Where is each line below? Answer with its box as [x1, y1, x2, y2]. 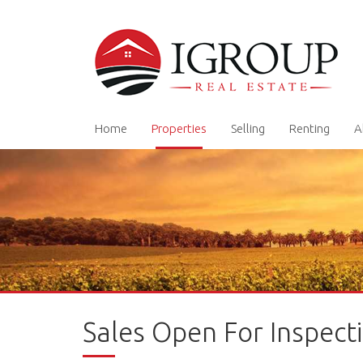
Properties [152, 122, 207, 135]
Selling [231, 122, 265, 135]
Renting [289, 122, 330, 135]
